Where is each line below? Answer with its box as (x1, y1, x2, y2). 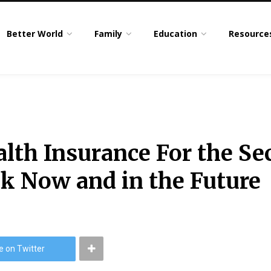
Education (154, 28, 198, 39)
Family (94, 28, 123, 39)
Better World (7, 28, 64, 39)
